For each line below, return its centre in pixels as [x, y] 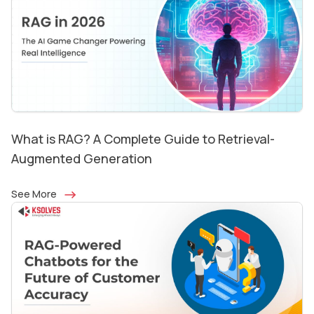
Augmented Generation [82, 159]
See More [35, 194]
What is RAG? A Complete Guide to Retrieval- [143, 139]
